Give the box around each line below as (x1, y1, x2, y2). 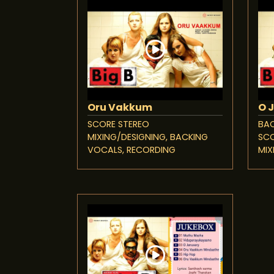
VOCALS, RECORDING (87, 144, 176, 157)
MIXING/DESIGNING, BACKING (87, 131, 208, 144)
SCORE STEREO (87, 118, 149, 131)
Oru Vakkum (87, 100, 152, 115)
